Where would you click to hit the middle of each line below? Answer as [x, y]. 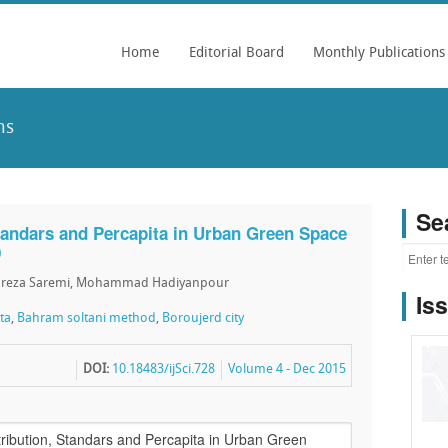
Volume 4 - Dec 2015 [287, 369]
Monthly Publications [379, 53]
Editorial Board [236, 53]
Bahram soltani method [86, 318]
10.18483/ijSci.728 [164, 369]
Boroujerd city [203, 318]
